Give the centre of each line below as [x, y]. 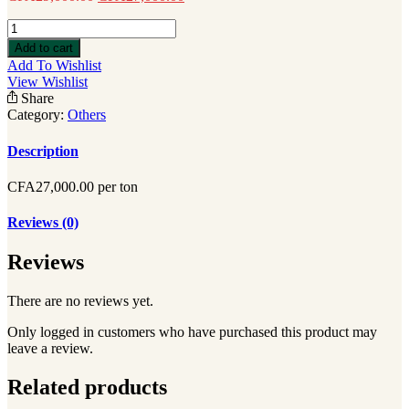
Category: [37, 115]
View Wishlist [47, 82]
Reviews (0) [43, 223]
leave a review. [50, 349]
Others [87, 115]
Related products [87, 388]
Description [43, 151]
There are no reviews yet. [80, 301]
